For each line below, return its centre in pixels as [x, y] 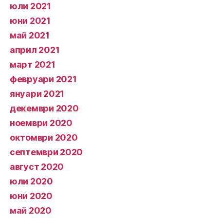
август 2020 [37, 167]
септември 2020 [46, 152]
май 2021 [30, 35]
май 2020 [31, 210]
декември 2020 [44, 108]
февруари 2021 [43, 79]
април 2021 [35, 50]
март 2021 [33, 64]
